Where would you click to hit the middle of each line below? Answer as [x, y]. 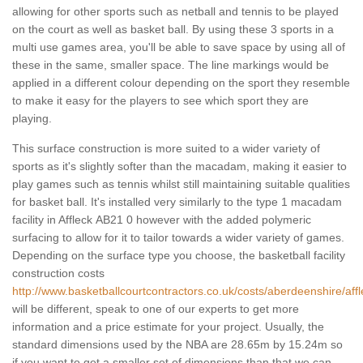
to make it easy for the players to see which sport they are [160, 101]
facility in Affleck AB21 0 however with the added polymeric [162, 220]
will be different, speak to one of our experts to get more [156, 309]
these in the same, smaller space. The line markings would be [171, 65]
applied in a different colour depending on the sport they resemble [181, 83]
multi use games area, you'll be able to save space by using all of [179, 47]
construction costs [58, 273]
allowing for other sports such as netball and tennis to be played [175, 12]
